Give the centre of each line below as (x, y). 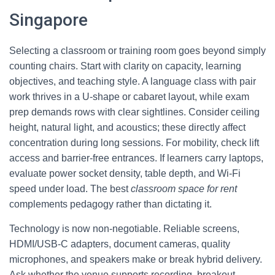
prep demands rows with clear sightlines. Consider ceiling (134, 112)
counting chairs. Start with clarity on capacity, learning (125, 66)
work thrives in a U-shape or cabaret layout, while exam (129, 97)
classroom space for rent (184, 189)
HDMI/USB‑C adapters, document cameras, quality (120, 244)
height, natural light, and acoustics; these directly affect (127, 127)
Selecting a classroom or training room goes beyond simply (137, 51)
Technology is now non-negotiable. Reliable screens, (124, 229)
